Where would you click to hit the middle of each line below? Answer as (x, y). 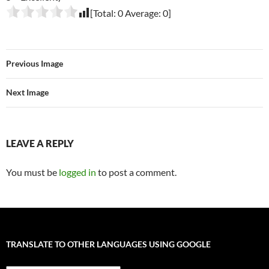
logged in (77, 172)
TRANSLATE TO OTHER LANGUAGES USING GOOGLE (108, 244)
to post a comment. (136, 172)
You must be (32, 172)
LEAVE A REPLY (40, 144)
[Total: (104, 13)
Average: (143, 13)
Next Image (27, 92)
